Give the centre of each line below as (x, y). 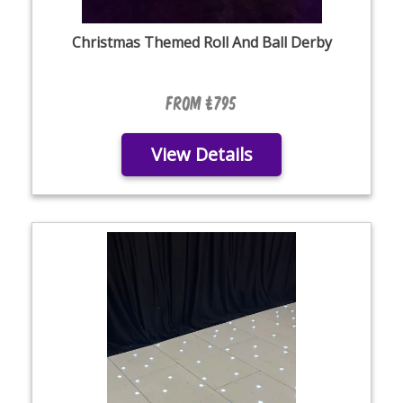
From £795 (201, 102)
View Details (201, 154)
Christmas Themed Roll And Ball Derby (201, 42)
